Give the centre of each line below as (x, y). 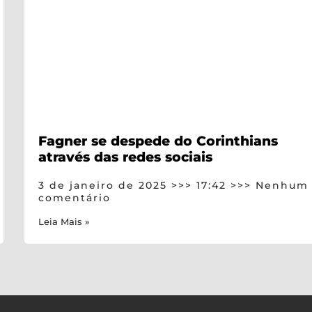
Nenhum (280, 185)
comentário (75, 197)
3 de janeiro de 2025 (105, 185)
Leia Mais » (64, 221)
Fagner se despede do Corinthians (158, 140)
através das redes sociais (126, 156)
